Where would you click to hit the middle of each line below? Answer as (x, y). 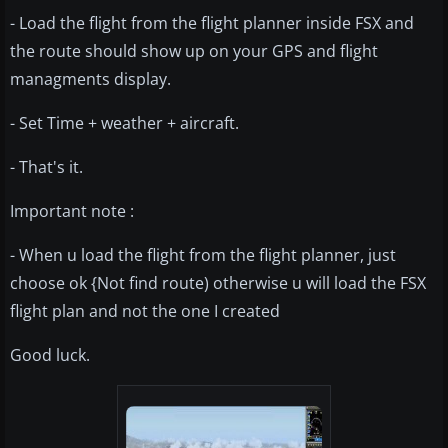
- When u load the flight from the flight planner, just (203, 255)
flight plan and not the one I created (145, 311)
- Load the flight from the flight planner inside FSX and (212, 23)
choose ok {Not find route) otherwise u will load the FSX (218, 283)
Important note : (72, 211)
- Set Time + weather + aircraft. (124, 123)
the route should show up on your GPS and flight (194, 51)
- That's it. (46, 167)
